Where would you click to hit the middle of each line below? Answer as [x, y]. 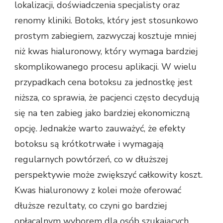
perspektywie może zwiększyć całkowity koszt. [109, 175]
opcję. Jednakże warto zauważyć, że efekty [100, 129]
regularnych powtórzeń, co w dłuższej [91, 160]
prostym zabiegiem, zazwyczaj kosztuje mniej [105, 36]
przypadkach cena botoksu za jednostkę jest [104, 82]
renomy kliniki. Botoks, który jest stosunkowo [106, 21]
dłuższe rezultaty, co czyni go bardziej [91, 206]
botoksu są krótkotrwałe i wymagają [89, 144]
